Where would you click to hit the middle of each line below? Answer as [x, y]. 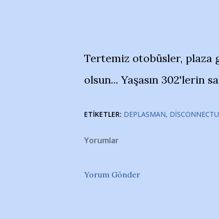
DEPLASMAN [145, 114]
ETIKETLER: [103, 114]
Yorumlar [101, 140]
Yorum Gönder [112, 175]
